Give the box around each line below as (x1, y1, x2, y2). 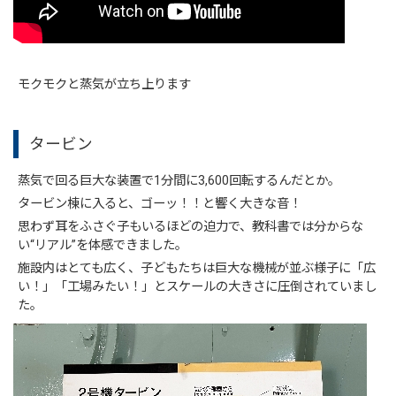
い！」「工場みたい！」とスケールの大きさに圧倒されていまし (18, 279, 377, 295)
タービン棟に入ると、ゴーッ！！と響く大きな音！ (18, 196, 302, 212)
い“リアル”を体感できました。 (18, 238, 188, 254)
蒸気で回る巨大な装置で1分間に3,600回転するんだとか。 (18, 173, 341, 189)
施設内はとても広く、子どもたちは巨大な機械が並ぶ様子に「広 (18, 261, 377, 277)
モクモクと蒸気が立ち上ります (18, 77, 192, 93)
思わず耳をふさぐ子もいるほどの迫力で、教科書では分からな (18, 219, 364, 235)
